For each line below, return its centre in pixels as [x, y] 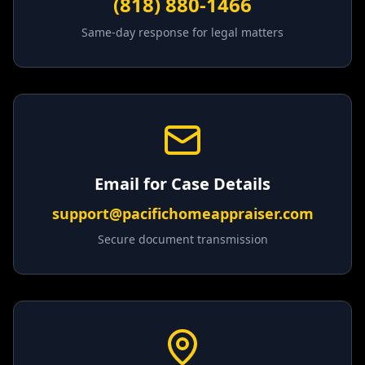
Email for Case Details [182, 184]
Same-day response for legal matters [182, 32]
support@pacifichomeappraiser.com [182, 213]
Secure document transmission [182, 239]
